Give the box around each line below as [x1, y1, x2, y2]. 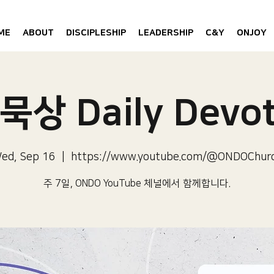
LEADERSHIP [138, 28, 193, 38]
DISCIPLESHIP [66, 28, 126, 38]
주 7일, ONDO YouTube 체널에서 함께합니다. [43, 178, 231, 189]
